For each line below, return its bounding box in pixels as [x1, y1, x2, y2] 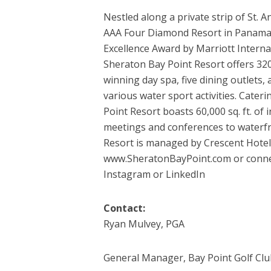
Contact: [103, 201, 145, 215]
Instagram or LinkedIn [103, 167, 205, 181]
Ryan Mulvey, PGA [103, 217, 184, 230]
